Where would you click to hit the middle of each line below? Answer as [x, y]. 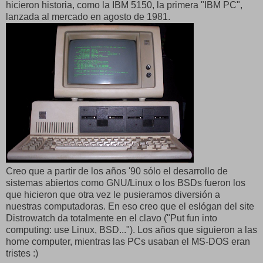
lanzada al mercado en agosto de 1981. [88, 16]
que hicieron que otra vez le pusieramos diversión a [113, 194]
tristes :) [22, 253]
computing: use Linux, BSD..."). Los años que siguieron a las [131, 230]
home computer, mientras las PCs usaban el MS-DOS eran [128, 241]
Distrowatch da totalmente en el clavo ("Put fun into [112, 218]
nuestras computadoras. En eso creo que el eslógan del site [130, 206]
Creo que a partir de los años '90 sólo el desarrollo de [117, 171]
